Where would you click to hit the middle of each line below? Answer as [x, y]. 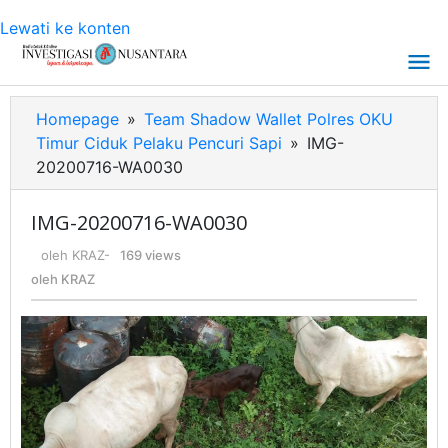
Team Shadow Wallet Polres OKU [268, 119]
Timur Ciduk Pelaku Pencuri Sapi [159, 143]
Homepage [77, 119]
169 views [150, 255]
